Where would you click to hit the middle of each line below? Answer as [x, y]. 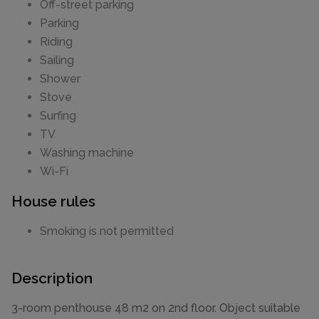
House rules [53, 201]
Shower [60, 78]
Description [52, 278]
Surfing [58, 115]
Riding [56, 41]
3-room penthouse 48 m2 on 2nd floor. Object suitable [156, 308]
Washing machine [87, 152]
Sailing [57, 60]
